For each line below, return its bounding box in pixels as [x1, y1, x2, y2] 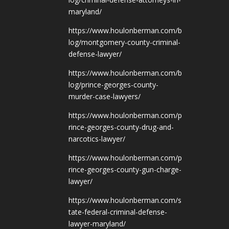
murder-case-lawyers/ [68, 91, 141, 102]
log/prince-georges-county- [68, 80, 159, 90]
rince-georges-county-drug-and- [68, 122, 174, 132]
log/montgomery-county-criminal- [68, 37, 181, 48]
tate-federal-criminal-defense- [68, 207, 168, 217]
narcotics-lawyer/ [68, 134, 126, 144]
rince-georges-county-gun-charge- [68, 165, 182, 175]
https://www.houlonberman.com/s [68, 195, 182, 205]
